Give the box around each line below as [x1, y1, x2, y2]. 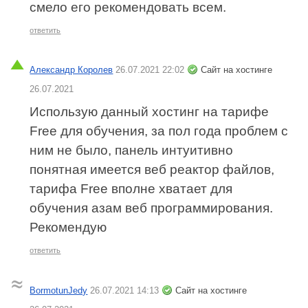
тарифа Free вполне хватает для [30, 181, 233, 197]
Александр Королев [30, 65, 113, 76]
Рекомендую [30, 220, 107, 235]
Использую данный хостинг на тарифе [30, 104, 269, 120]
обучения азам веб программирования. [30, 201, 274, 216]
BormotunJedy [30, 285, 88, 296]
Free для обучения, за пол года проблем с [30, 124, 289, 139]
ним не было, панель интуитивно [30, 143, 234, 158]
